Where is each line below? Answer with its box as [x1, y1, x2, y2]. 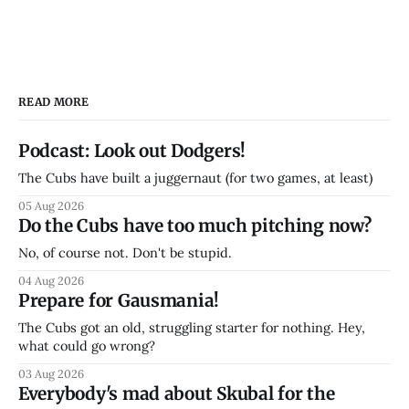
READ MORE [18, 95, 89, 110]
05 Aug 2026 [18, 198, 84, 214]
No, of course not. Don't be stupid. [18, 244, 232, 262]
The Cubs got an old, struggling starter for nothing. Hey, [18, 319, 365, 337]
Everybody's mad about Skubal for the [18, 383, 335, 405]
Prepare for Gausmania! [18, 289, 220, 312]
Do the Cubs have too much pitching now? [18, 215, 372, 237]
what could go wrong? [18, 337, 155, 355]
